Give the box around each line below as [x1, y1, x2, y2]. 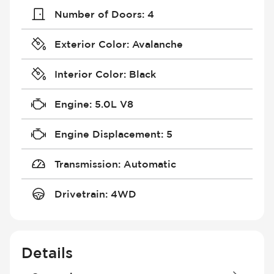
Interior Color [54, 68, 124, 80]
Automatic [123, 158, 176, 169]
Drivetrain [54, 188, 105, 199]
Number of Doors [54, 8, 142, 20]
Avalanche [131, 38, 183, 50]
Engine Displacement [54, 128, 161, 139]
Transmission [54, 158, 118, 169]
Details [21, 243, 73, 261]
